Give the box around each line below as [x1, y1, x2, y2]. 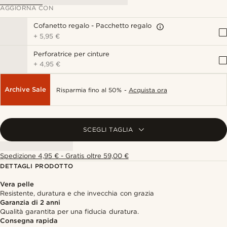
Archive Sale [5, 86, 47, 93]
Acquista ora [128, 86, 167, 94]
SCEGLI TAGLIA [83, 126, 133, 133]
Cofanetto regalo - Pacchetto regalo [33, 22, 152, 29]
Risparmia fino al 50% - [56, 86, 129, 94]
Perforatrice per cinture [33, 50, 110, 58]
